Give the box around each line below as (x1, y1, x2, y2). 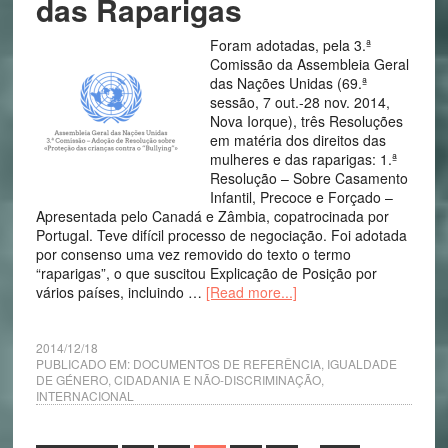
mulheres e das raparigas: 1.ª (209, 149, 397, 169)
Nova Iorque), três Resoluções (209, 111, 403, 131)
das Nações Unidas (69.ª (209, 73, 367, 93)
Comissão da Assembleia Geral (209, 54, 409, 74)
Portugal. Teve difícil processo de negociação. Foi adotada (35, 225, 407, 245)
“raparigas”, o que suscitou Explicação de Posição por (35, 263, 377, 283)
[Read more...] (205, 282, 297, 302)
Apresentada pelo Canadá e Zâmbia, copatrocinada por (35, 206, 389, 226)
